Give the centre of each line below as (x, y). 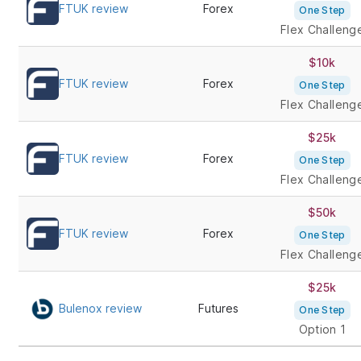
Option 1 (322, 329)
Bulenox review (100, 308)
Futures (218, 308)
